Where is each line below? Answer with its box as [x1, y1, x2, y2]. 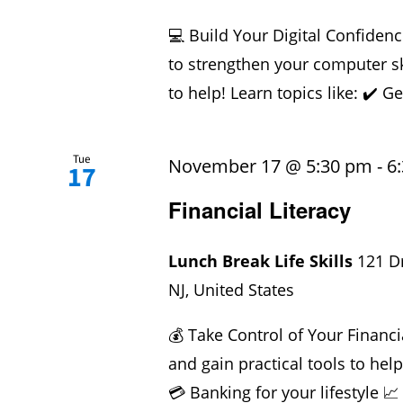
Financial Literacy [168, 194, 352, 226]
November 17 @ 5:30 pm [168, 154, 373, 179]
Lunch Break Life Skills [168, 250, 358, 273]
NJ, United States [168, 279, 295, 301]
